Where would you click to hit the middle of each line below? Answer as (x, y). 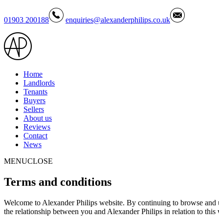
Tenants (35, 92)
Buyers (34, 100)
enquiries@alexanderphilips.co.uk (118, 20)
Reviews (37, 127)
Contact (35, 136)
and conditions (74, 182)
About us (38, 118)
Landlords (39, 83)
